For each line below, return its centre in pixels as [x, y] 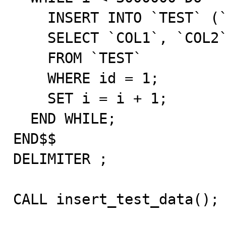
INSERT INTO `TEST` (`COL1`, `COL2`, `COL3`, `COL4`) [30, 18]
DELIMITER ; [60, 159]
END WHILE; [22, 119]
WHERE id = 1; [30, 78]
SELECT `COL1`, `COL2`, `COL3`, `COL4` [30, 38]
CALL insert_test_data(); [116, 199]
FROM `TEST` [30, 58]
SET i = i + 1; [30, 98]
